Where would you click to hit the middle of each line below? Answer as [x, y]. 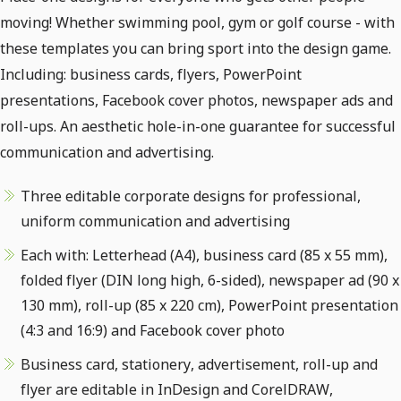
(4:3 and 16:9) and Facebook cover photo [153, 330]
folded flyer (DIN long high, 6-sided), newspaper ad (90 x [210, 280]
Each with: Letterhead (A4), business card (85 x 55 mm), [204, 255]
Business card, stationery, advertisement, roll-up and [199, 364]
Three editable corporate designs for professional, [191, 196]
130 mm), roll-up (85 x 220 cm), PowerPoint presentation [209, 305]
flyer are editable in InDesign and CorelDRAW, [177, 389]
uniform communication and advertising [155, 221]
